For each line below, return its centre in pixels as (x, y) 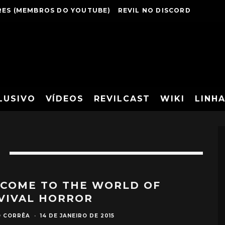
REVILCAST (122, 99)
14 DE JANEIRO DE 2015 (77, 216)
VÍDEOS (65, 99)
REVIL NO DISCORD (154, 10)
